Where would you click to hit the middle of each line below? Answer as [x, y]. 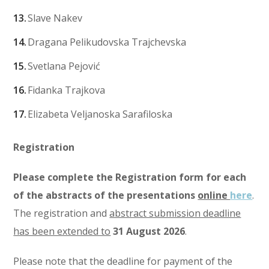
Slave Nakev [54, 18]
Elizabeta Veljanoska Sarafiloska [99, 114]
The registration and [62, 213]
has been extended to [62, 231]
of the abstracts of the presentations [104, 195]
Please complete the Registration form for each [130, 177]
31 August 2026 [149, 231]
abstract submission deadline [175, 213]
